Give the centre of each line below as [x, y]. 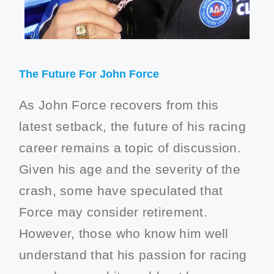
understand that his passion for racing [133, 255]
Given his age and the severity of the [130, 169]
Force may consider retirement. [113, 212]
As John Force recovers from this [119, 105]
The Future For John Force [89, 74]
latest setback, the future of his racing [132, 127]
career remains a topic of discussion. [130, 148]
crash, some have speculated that [121, 191]
